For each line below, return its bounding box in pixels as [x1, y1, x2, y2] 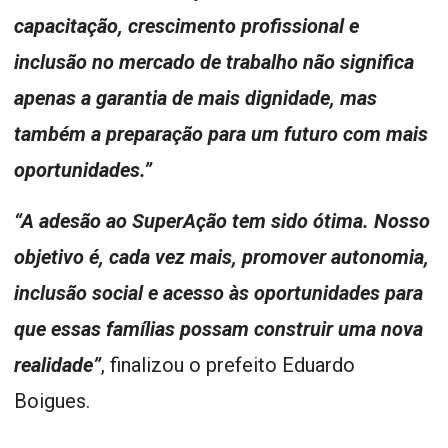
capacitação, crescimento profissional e [14, 14, 359, 39]
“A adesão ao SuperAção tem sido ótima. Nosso [14, 209, 430, 234]
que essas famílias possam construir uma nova [14, 317, 423, 342]
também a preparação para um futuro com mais [14, 122, 428, 147]
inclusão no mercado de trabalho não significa [14, 50, 414, 75]
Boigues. [14, 389, 90, 414]
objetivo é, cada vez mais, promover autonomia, [14, 245, 429, 270]
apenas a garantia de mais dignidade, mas [14, 86, 377, 111]
